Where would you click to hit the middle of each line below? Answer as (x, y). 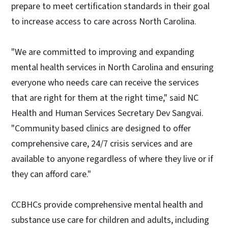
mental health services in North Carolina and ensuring (112, 67)
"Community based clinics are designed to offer (101, 128)
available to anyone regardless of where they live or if (112, 159)
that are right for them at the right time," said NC (105, 98)
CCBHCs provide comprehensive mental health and (107, 205)
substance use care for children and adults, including (110, 220)
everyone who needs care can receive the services (105, 82)
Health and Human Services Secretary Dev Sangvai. (107, 113)
